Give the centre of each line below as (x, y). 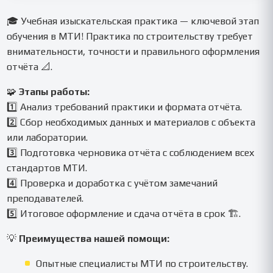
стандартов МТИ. (47, 168)
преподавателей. (45, 198)
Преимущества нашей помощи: (94, 238)
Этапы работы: (55, 91)
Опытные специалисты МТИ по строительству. (142, 263)
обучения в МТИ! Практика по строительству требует (130, 36)
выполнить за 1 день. (58, 6)
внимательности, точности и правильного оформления (133, 51)
